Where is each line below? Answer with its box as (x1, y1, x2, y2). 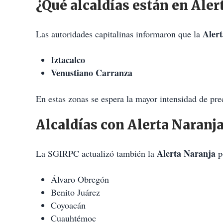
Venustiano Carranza (51, 66, 132, 80)
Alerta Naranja (157, 147, 216, 160)
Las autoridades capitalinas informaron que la (36, 28, 203, 40)
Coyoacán (51, 199, 86, 212)
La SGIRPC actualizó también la (36, 147, 157, 160)
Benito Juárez (51, 186, 100, 199)
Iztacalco (51, 53, 85, 67)
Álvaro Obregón (51, 173, 109, 186)
